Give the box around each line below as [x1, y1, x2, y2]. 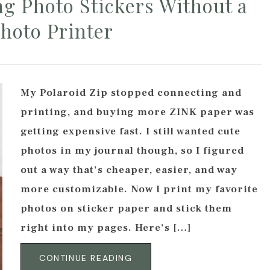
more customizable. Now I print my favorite [20, 183, 258, 196]
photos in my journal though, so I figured [20, 144, 244, 158]
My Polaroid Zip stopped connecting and [20, 86, 242, 100]
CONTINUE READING [39, 253, 133, 264]
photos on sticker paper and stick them [20, 202, 232, 216]
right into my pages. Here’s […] [20, 221, 192, 235]
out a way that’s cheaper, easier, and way [20, 163, 237, 177]
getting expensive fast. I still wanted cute [20, 125, 240, 139]
